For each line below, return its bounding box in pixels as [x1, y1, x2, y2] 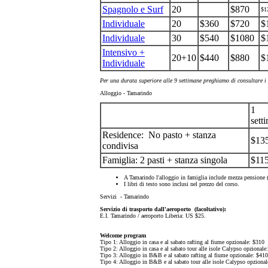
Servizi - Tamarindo [100, 193, 151, 200]
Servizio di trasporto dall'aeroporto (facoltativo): [100, 206, 226, 212]
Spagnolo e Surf [102, 4, 163, 14]
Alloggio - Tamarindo [100, 90, 154, 96]
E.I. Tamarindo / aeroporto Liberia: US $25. [100, 212, 206, 219]
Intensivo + [102, 47, 145, 57]
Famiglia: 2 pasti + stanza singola [102, 155, 227, 165]
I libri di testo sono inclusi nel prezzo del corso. [124, 181, 239, 187]
